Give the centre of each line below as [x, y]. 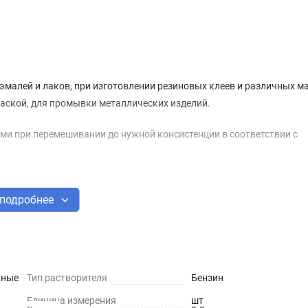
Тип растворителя [67, 277]
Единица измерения [71, 300]
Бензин [207, 277]
